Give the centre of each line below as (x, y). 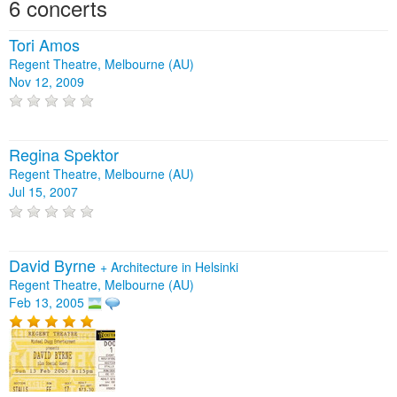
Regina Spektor (64, 155)
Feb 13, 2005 (47, 302)
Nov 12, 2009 (47, 82)
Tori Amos (44, 44)
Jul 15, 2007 (43, 192)
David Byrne (54, 265)
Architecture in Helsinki (175, 266)
